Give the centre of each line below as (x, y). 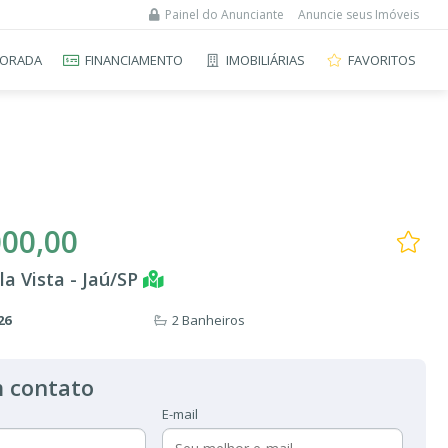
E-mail (180, 414)
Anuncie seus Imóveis (358, 14)
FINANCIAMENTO (134, 59)
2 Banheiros (208, 320)
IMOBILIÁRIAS (265, 59)
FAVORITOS (382, 59)
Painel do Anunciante (224, 14)
